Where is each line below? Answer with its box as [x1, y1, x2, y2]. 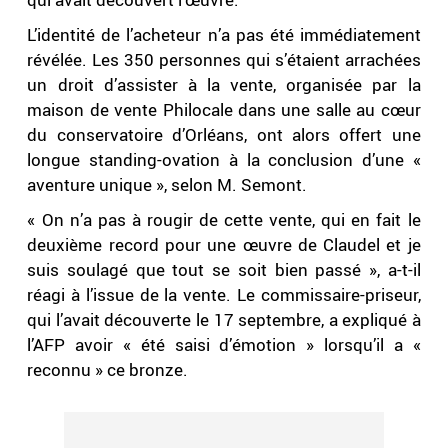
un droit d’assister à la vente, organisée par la [27, 73, 421, 97]
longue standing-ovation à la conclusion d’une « [27, 148, 421, 172]
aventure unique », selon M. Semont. [27, 173, 308, 197]
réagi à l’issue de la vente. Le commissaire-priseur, [27, 283, 421, 307]
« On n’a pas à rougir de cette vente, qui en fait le [27, 208, 421, 232]
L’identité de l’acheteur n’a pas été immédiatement [27, 23, 421, 47]
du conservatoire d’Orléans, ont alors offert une [27, 123, 421, 147]
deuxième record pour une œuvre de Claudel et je [27, 233, 421, 257]
